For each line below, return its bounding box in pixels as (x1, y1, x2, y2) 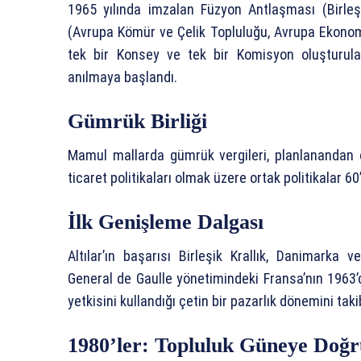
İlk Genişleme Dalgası (68, 210, 263, 234)
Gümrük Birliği (68, 109, 207, 133)
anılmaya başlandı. (68, 68, 177, 85)
